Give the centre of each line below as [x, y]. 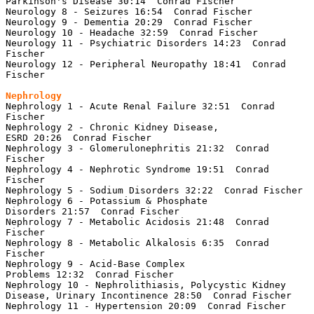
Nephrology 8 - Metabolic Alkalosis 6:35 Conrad [137, 243]
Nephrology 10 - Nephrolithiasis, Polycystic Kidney [146, 285]
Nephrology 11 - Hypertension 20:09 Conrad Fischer [146, 306]
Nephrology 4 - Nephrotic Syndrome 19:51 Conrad [137, 169]
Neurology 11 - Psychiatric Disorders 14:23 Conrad [146, 43]
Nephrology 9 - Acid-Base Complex [95, 264]
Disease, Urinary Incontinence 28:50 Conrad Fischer [149, 295]
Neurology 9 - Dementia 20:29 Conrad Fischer [129, 22]
